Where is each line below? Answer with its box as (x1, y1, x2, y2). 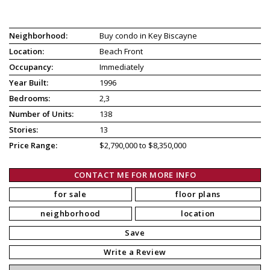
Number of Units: (9, 108, 74, 119)
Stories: (9, 124, 38, 135)
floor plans (175, 188, 221, 199)
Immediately (99, 61, 145, 72)
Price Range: (9, 139, 57, 151)
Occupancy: (9, 61, 53, 72)
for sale (54, 188, 87, 199)
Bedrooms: (9, 92, 50, 104)
